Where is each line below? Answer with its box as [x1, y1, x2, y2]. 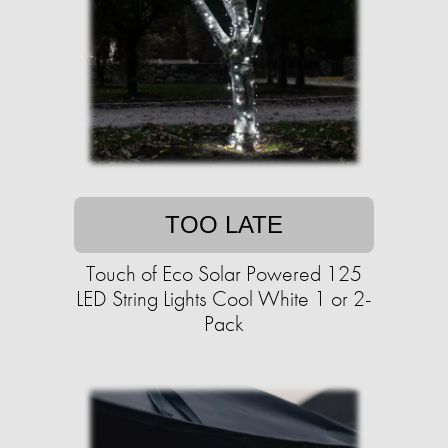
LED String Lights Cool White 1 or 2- [76, 284, 372, 313]
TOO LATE [165, 211, 283, 238]
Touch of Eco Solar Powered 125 [86, 259, 362, 288]
